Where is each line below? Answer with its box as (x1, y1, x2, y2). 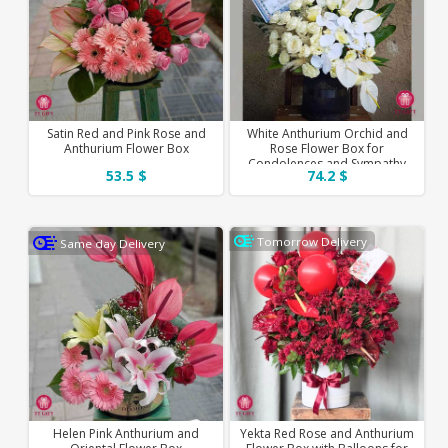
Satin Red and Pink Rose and (46, 124, 206, 142)
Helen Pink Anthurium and (53, 424, 200, 442)
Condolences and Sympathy (248, 154, 407, 172)
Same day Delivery (60, 235, 166, 251)
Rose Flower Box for (270, 139, 385, 157)
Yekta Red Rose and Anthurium (240, 424, 415, 442)
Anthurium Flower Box (63, 139, 189, 157)
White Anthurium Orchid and (246, 124, 408, 142)
